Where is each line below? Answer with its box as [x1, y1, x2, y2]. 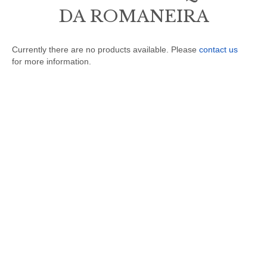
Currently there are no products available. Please [12, 45, 197, 54]
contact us [197, 45, 240, 54]
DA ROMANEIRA [58, 6, 209, 27]
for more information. [12, 57, 91, 66]
